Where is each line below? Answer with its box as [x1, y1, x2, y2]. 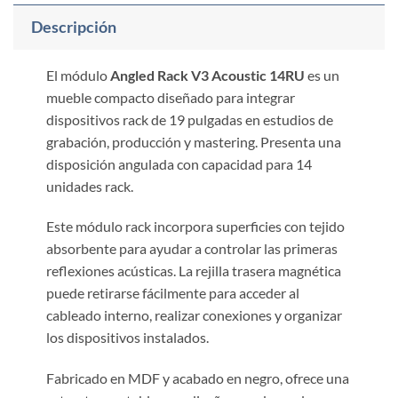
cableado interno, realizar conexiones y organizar [45, 306, 342, 324]
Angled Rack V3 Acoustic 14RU [109, 66, 305, 84]
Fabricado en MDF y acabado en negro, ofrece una [45, 370, 349, 387]
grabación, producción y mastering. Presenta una [45, 132, 341, 150]
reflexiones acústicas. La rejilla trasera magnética [45, 262, 341, 280]
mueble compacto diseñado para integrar [45, 88, 295, 106]
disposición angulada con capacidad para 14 [45, 155, 312, 172]
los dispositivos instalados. [45, 329, 209, 346]
